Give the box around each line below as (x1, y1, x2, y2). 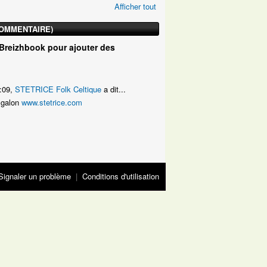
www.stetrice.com (21, 97, 82, 108)
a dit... (101, 83, 126, 95)
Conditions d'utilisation (82, 170, 159, 182)
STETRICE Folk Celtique (15, 83, 101, 95)
